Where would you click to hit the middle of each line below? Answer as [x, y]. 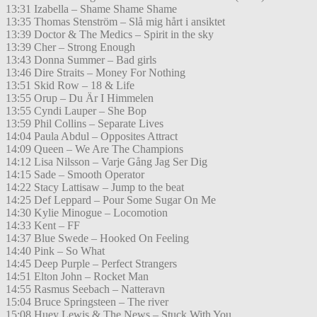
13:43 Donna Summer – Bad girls [81, 60]
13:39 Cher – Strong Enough [70, 47]
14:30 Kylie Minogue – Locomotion [87, 213]
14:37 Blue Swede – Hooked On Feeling [97, 238]
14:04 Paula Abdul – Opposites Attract [92, 137]
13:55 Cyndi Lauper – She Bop [76, 111]
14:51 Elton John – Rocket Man [77, 277]
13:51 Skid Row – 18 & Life [70, 86]
